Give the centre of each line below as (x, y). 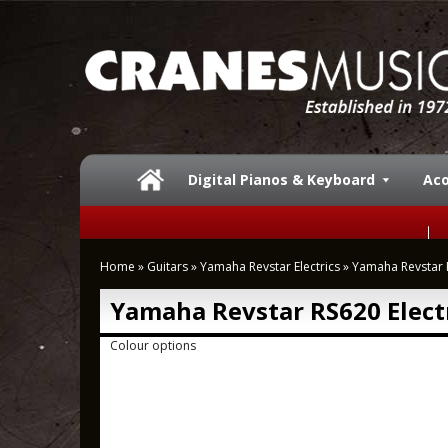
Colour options (153, 345)
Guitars (167, 266)
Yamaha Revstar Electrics (270, 266)
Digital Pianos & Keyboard (281, 179)
